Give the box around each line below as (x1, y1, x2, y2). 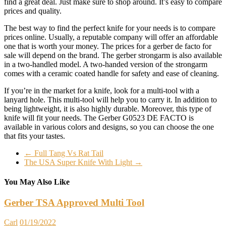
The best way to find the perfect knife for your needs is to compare (4, 23, 215, 32)
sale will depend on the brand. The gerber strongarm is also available (4, 50, 222, 60)
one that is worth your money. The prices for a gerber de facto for (4, 41, 211, 50)
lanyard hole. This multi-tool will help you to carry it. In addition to (4, 95, 217, 104)
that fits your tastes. (4, 131, 65, 140)
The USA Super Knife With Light (24, 157, 134, 166)
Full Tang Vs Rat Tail (32, 148, 103, 157)
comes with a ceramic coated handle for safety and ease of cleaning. (4, 69, 219, 78)
